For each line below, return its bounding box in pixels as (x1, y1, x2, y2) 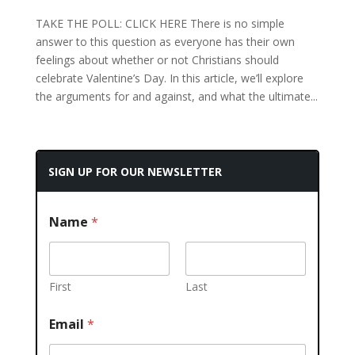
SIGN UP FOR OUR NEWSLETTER (48, 164, 222, 179)
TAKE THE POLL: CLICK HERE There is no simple (35, 16, 284, 31)
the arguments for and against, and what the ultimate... (35, 89, 318, 104)
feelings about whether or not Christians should (35, 52, 279, 67)
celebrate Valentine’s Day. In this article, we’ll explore (35, 71, 303, 86)
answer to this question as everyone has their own (35, 34, 295, 49)
